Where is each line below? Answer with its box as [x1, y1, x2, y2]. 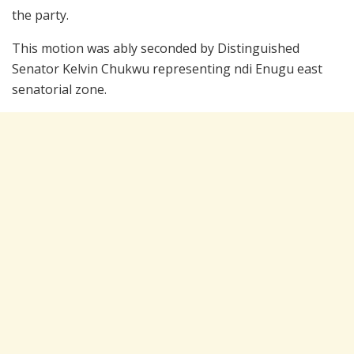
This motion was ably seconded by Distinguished [12, 40, 299, 58]
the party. [12, 6, 69, 24]
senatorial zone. [12, 81, 107, 99]
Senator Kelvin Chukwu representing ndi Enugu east [12, 60, 322, 78]
